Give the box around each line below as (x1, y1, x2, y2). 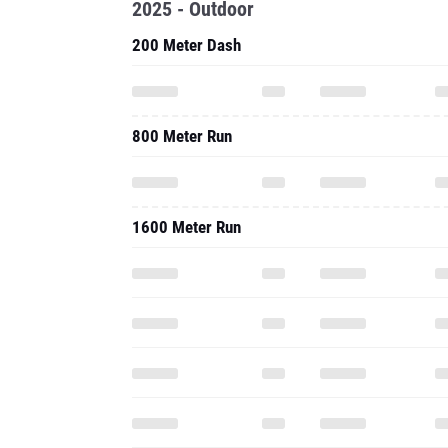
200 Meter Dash (132, 35, 241, 55)
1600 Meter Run (132, 217, 241, 237)
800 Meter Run (132, 126, 232, 146)
